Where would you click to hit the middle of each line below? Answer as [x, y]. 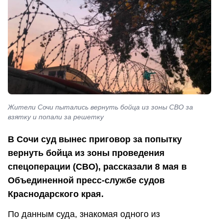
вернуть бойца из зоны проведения [86, 153]
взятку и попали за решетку [56, 117]
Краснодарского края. [56, 194]
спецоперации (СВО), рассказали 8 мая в [97, 166]
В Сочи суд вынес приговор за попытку [95, 139]
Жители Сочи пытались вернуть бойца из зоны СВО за [100, 107]
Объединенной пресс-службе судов [86, 180]
